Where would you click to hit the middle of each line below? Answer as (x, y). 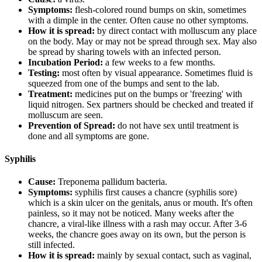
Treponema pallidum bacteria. (111, 182)
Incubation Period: (65, 62)
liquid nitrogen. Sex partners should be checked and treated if (141, 104)
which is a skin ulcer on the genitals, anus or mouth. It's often (140, 203)
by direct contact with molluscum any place (176, 30)
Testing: (44, 73)
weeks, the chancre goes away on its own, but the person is (137, 235)
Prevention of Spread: (72, 125)
